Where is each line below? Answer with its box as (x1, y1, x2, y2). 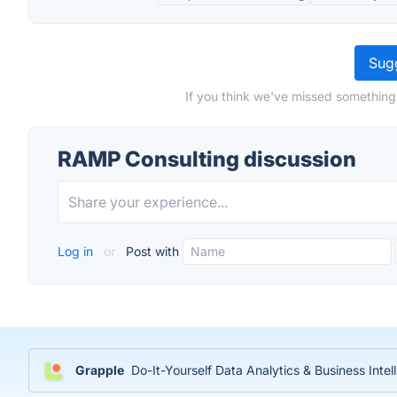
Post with (122, 244, 179, 260)
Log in (58, 244, 97, 260)
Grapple (75, 362, 124, 378)
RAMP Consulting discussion (58, 146, 356, 173)
